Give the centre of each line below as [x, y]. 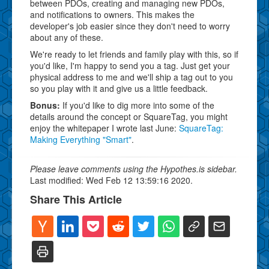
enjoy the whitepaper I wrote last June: [104, 128]
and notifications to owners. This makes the [112, 14]
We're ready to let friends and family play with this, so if [134, 54]
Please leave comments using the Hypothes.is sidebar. [134, 168]
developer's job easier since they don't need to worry [130, 26]
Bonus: [45, 105]
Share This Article [76, 199]
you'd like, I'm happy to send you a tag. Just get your [130, 65]
